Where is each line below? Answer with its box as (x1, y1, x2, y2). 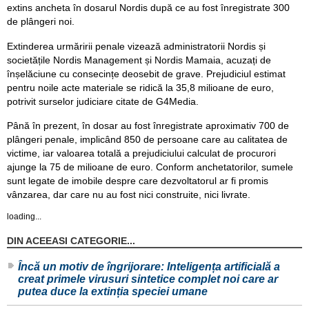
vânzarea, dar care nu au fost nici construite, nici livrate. (7, 189, 250, 201)
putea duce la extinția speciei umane (18, 286, 208, 298)
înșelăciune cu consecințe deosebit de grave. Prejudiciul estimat (7, 68, 286, 79)
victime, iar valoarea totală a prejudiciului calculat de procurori (7, 148, 276, 159)
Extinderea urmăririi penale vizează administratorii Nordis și (7, 40, 266, 52)
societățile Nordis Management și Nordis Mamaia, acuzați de (7, 54, 271, 66)
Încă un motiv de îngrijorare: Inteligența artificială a (18, 261, 280, 273)
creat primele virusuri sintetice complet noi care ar (18, 273, 278, 286)
